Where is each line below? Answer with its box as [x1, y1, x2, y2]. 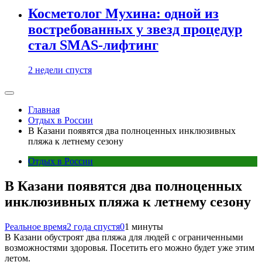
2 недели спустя [28, 65, 92, 75]
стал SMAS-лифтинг [28, 37, 158, 53]
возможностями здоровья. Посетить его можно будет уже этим [5, 242, 254, 253]
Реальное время [5, 221, 67, 232]
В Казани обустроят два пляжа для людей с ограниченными [5, 232, 243, 242]
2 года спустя [67, 221, 120, 232]
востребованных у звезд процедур [28, 22, 242, 37]
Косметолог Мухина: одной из [28, 6, 219, 22]
